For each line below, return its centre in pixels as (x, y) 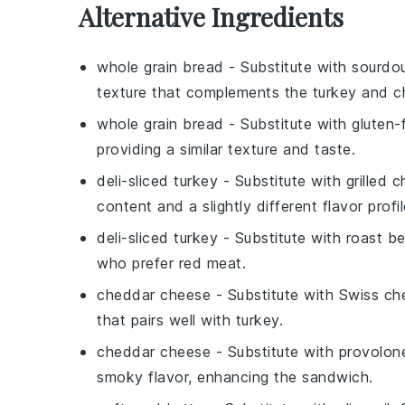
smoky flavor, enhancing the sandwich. (235, 377)
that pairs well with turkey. (190, 320)
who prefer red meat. (171, 263)
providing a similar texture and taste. (226, 149)
